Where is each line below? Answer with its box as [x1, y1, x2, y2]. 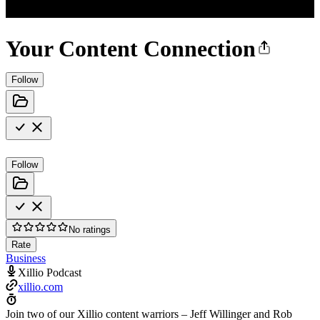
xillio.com [18, 280, 63, 293]
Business [6, 251, 46, 264]
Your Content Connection [6, 36, 256, 62]
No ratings [69, 224, 111, 235]
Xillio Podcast [18, 266, 81, 279]
